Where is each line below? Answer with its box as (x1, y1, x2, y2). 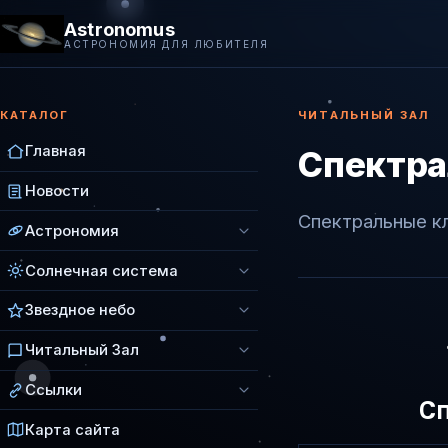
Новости (25, 182, 90, 200)
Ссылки (25, 381, 83, 400)
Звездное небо (25, 301, 136, 320)
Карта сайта (25, 420, 121, 439)
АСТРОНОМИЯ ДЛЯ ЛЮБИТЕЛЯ (64, 37, 269, 50)
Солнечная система (25, 261, 179, 280)
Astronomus (64, 17, 175, 40)
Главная (25, 142, 87, 161)
